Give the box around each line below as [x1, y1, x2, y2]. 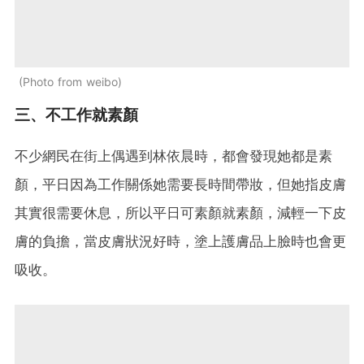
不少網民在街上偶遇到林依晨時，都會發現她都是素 [15, 148, 332, 165]
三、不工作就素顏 [15, 106, 138, 125]
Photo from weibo [23, 75, 118, 89]
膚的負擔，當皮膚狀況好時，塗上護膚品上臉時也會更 [15, 233, 346, 250]
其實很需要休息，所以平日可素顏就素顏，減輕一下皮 [15, 205, 346, 222]
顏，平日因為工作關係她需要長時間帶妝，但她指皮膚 [15, 176, 346, 193]
